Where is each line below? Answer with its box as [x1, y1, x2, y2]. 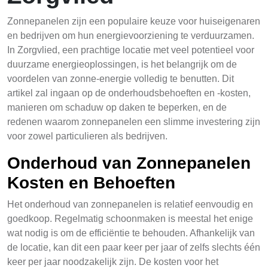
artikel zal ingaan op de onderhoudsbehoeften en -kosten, [7, 88, 251, 98]
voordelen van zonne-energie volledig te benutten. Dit [7, 74, 234, 84]
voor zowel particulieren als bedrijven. [7, 131, 167, 141]
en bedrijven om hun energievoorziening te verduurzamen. [7, 31, 254, 41]
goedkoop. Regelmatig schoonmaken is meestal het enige [7, 214, 253, 224]
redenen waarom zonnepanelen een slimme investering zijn [7, 117, 260, 127]
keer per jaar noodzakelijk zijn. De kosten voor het [7, 257, 218, 267]
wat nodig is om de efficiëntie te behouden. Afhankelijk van [7, 228, 255, 238]
